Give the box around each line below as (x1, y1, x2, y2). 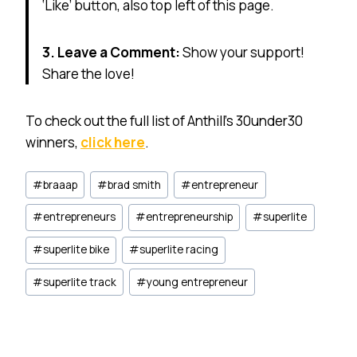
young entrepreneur (147, 274, 249, 289)
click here (80, 132, 145, 151)
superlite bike (43, 242, 110, 257)
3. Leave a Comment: (42, 42, 182, 61)
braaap (43, 177, 78, 192)
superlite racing (139, 242, 219, 257)
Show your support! (182, 42, 304, 61)
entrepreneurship (146, 210, 233, 225)
